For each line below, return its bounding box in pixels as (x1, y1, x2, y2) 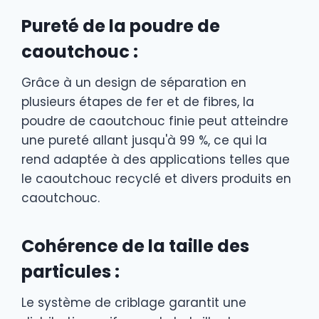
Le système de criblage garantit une (21, 294, 246, 312)
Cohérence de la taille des (21, 234, 249, 258)
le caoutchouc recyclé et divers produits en (21, 170, 291, 188)
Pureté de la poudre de (21, 14, 220, 38)
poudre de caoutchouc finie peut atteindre (21, 113, 288, 130)
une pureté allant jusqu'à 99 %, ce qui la (21, 132, 267, 150)
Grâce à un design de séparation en (21, 74, 246, 92)
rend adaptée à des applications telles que (21, 151, 290, 169)
